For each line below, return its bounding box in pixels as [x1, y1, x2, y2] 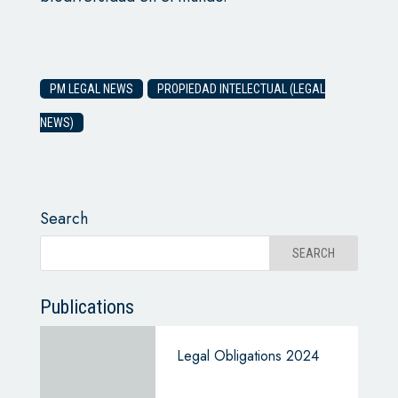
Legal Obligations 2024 [176, 345, 319, 366]
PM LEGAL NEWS [49, 81, 133, 96]
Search [39, 206, 88, 230]
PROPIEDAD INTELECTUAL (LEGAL [156, 81, 325, 96]
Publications [39, 295, 134, 318]
